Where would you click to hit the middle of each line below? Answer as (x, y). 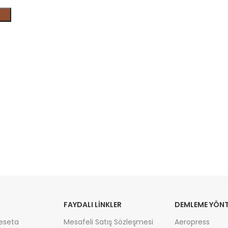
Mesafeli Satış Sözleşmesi (108, 222)
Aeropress (192, 222)
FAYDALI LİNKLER (92, 204)
